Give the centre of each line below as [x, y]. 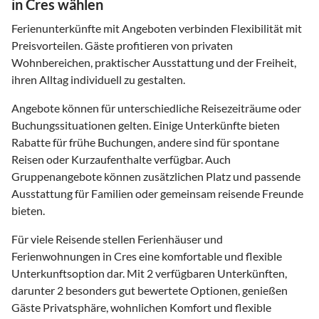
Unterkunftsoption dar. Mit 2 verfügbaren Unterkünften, [149, 273]
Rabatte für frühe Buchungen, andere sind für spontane [145, 142]
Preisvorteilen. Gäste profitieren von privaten [122, 45]
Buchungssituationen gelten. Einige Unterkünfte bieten [146, 125]
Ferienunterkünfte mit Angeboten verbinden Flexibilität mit [157, 28]
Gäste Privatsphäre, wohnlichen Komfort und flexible [141, 307]
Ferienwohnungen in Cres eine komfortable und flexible [147, 256]
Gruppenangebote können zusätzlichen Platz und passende [156, 176]
